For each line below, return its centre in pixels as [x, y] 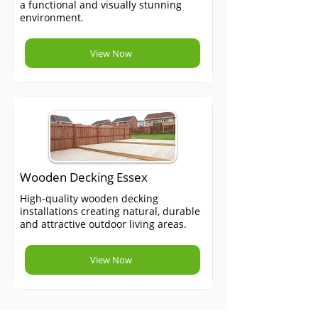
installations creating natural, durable [110, 211]
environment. [52, 17]
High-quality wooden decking [89, 198]
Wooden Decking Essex [84, 177]
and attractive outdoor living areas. [103, 224]
